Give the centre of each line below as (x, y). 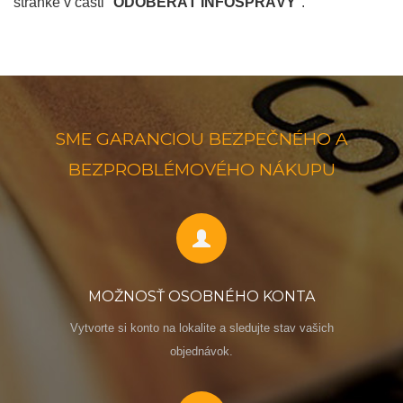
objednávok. (201, 352)
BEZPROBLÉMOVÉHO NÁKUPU (201, 170)
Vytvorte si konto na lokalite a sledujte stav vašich (201, 328)
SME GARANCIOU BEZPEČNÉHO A (201, 139)
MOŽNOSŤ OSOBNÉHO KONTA (201, 297)
